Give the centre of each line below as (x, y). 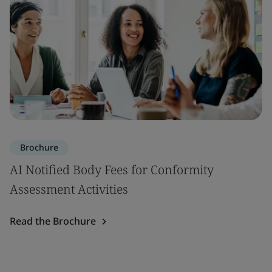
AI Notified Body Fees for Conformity (112, 170)
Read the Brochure (53, 221)
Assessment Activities (69, 189)
